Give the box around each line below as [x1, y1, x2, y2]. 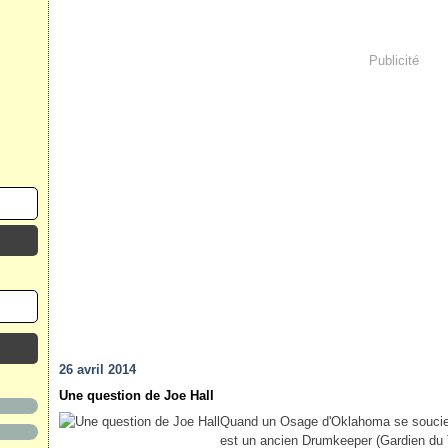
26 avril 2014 [59, 362, 136, 377]
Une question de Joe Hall [59, 388, 214, 403]
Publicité [368, 52, 419, 68]
